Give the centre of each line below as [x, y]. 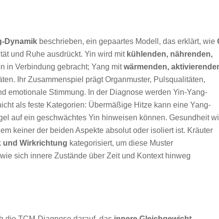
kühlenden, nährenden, [170, 54]
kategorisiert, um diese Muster [120, 143]
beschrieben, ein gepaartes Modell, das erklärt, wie [127, 41]
